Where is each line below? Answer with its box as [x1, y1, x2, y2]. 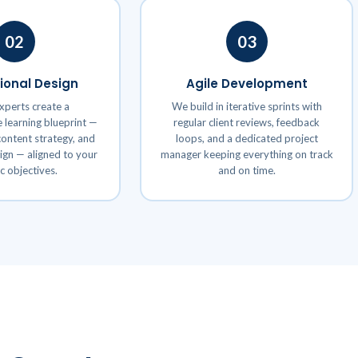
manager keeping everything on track [160, 147, 333, 161]
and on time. [217, 163, 276, 177]
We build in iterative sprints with [171, 99, 322, 113]
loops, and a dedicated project [175, 131, 318, 145]
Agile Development [185, 74, 308, 92]
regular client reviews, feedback [173, 115, 320, 129]
